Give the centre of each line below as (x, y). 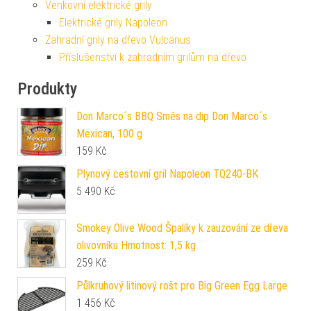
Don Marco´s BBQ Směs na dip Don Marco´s (172, 116)
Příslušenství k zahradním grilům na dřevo (153, 57)
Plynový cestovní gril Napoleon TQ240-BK (167, 174)
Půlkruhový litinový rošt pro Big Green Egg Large (182, 285)
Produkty (47, 89)
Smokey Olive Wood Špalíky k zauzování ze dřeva (182, 228)
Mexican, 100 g (109, 133)
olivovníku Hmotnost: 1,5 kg (136, 245)
